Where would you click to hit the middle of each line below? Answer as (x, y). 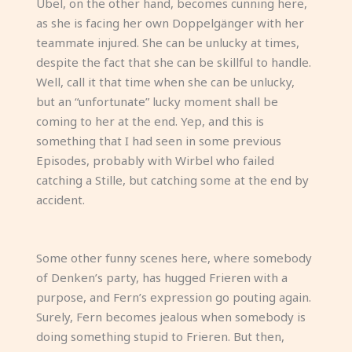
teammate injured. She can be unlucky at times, (167, 42)
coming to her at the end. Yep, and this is (150, 121)
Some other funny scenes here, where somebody (174, 258)
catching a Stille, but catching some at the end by (172, 180)
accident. (60, 200)
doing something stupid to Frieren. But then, (160, 336)
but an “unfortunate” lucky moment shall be (157, 101)
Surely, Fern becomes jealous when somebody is (170, 317)
